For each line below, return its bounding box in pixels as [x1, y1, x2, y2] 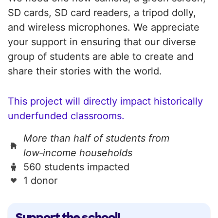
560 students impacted [23, 161, 129, 173]
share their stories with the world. [8, 65, 162, 77]
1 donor [23, 174, 57, 186]
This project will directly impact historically [8, 95, 203, 107]
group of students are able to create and [8, 50, 194, 62]
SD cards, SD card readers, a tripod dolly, [8, 6, 196, 18]
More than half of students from [23, 132, 169, 144]
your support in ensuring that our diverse [8, 36, 196, 48]
